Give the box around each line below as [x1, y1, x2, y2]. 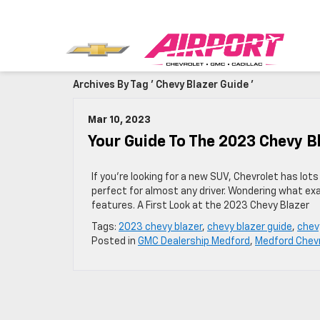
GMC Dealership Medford [138, 236, 250, 246]
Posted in [91, 236, 138, 246]
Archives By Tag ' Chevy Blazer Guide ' [73, 80, 254, 90]
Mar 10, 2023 [88, 115, 151, 125]
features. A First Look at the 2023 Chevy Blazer [91, 201, 309, 211]
